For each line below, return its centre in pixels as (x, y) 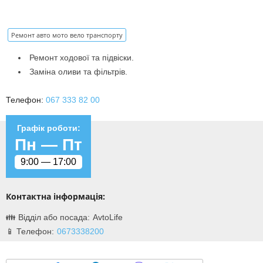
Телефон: (26, 100)
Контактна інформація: (55, 197)
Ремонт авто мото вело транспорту (67, 35)
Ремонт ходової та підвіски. (82, 58)
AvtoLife (108, 218)
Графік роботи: (48, 128)
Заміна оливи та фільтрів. (78, 72)
